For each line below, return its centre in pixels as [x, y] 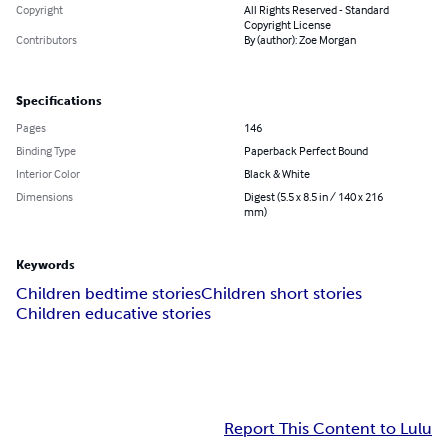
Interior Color [48, 174]
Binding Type [46, 151]
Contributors [46, 40]
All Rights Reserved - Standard [316, 10]
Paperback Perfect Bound [306, 151]
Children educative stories [113, 314]
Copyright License [287, 25]
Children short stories [281, 294]
